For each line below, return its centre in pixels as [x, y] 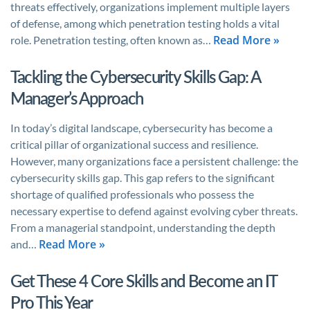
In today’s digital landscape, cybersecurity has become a [142, 128]
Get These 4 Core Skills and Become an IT [144, 281]
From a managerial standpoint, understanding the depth [143, 227]
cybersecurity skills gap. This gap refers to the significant [143, 177]
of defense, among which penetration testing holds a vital [145, 23]
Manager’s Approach [77, 98]
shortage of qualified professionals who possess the [132, 194]
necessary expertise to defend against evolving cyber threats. [154, 211]
